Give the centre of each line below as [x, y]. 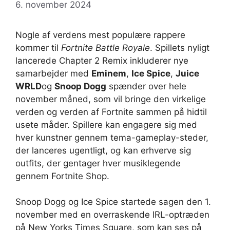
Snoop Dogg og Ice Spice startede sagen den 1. [113, 202]
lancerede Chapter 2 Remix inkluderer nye [102, 60]
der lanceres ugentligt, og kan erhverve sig [103, 150]
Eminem [109, 73]
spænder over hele [146, 86]
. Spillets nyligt [180, 47]
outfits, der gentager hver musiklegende [98, 163]
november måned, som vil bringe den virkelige [111, 99]
